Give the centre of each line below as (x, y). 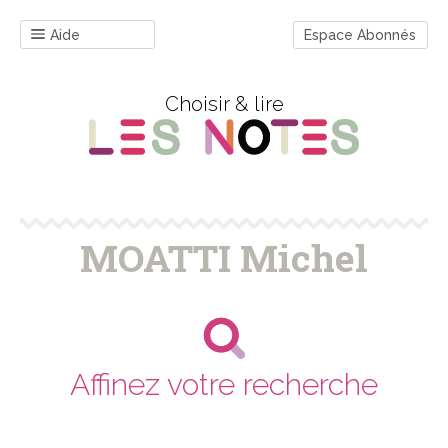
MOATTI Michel (224, 258)
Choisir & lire (224, 104)
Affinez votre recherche (224, 385)
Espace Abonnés (360, 34)
